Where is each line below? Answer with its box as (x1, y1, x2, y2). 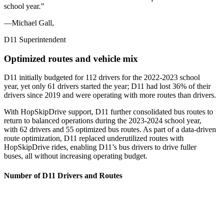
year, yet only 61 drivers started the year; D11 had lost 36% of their (4, 82, 211, 91)
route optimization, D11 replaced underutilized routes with (4, 134, 184, 143)
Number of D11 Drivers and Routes (4, 171, 122, 180)
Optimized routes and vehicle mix (4, 53, 138, 64)
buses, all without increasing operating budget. (4, 152, 147, 161)
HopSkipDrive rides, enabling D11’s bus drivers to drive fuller (4, 143, 196, 152)
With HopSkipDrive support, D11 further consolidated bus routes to (4, 108, 213, 116)
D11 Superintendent (4, 35, 66, 44)
